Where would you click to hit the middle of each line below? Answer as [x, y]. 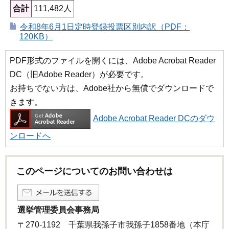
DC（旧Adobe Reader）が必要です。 [79, 75]
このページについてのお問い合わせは [95, 171]
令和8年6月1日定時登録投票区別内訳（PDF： [105, 27]
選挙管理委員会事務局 [58, 210]
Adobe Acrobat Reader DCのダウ [154, 119]
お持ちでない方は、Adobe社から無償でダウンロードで [112, 88]
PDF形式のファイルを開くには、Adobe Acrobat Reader [113, 61]
